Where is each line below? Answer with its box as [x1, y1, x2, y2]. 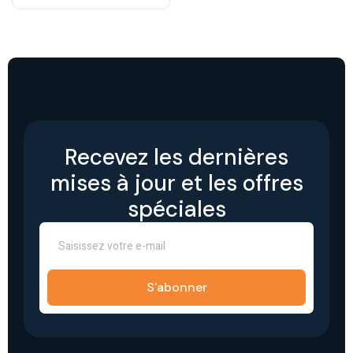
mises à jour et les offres [50, 169, 303, 199]
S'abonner [146, 279, 207, 296]
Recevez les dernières [65, 143, 288, 173]
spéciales [127, 195, 226, 225]
